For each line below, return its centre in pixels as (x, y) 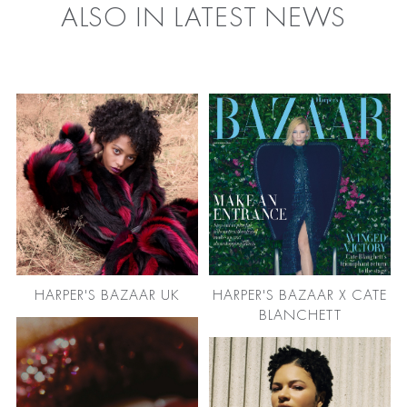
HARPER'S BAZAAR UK (107, 295)
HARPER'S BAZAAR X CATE (300, 295)
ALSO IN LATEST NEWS (203, 20)
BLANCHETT (300, 315)
